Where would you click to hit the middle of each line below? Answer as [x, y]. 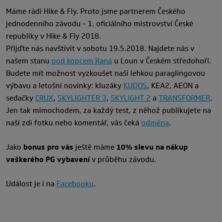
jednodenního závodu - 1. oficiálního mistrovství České [100, 24]
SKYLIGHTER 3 [82, 98]
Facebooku [75, 184]
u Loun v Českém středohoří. [162, 61]
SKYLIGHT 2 [131, 98]
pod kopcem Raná [82, 61]
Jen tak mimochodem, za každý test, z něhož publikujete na [109, 111]
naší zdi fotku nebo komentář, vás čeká [74, 123]
